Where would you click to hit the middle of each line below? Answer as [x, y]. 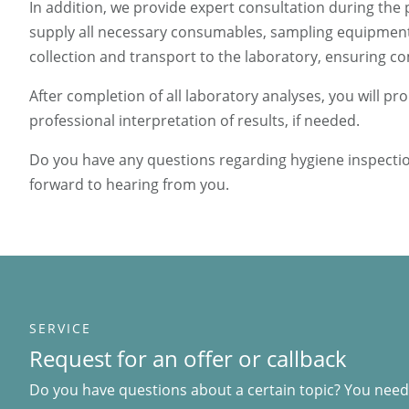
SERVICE [60, 328]
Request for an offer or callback [188, 358]
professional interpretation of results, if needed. [194, 120]
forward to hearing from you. [129, 184]
